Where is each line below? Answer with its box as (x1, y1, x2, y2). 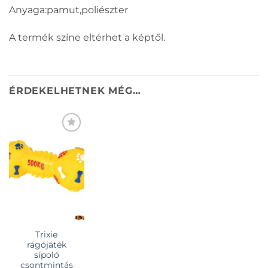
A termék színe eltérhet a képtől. (9, 31, 165, 43)
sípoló (33, 250, 59, 260)
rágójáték (26, 240, 66, 250)
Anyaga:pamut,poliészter (9, 4, 128, 16)
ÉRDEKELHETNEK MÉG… (9, 84, 141, 96)
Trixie (35, 230, 58, 240)
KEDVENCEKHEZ (13, 144, 72, 153)
